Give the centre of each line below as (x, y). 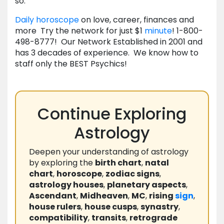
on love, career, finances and (136, 20)
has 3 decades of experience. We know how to (107, 53)
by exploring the (62, 163)
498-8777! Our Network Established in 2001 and (109, 42)
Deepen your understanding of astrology (109, 152)
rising (162, 196)
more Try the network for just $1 (80, 31)
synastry (159, 207)
